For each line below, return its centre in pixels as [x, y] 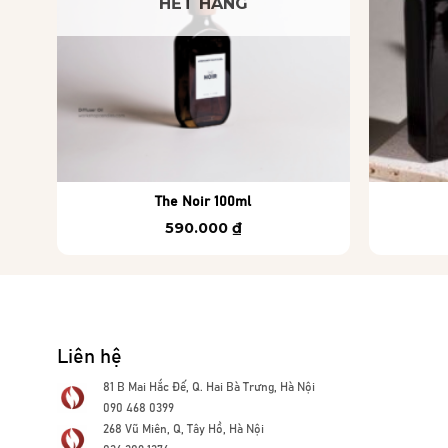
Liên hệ [89, 357]
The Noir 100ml [203, 202]
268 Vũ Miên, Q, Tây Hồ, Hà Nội [183, 429]
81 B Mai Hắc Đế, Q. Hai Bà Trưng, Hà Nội [209, 387]
